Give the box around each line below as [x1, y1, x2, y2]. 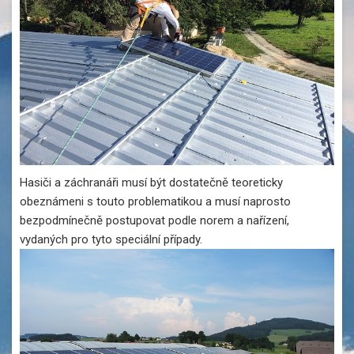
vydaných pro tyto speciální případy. [20, 232, 202, 247]
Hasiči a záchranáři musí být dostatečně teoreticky [20, 175, 283, 190]
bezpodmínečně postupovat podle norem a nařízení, [20, 213, 289, 228]
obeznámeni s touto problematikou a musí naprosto [20, 194, 291, 209]
